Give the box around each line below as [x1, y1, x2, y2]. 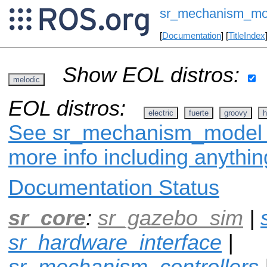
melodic [13, 74, 40, 84]
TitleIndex [228, 31, 265, 41]
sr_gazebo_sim [98, 206, 243, 230]
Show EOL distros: [63, 63, 240, 87]
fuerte [189, 108, 209, 117]
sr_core [8, 206, 86, 230]
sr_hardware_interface [8, 230, 222, 254]
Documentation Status [8, 175, 219, 200]
